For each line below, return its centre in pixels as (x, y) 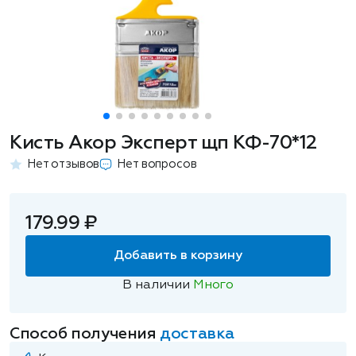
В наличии (158, 285)
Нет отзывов (64, 164)
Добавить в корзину (178, 256)
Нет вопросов (157, 164)
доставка (197, 334)
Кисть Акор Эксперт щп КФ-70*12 (163, 143)
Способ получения (85, 334)
